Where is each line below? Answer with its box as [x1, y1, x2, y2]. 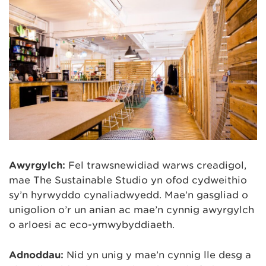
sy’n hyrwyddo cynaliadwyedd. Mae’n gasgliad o [9, 189, 248, 201]
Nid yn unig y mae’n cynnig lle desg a [64, 249, 251, 261]
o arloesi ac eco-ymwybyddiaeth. [9, 219, 175, 231]
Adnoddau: [9, 249, 64, 261]
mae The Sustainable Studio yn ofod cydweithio [9, 175, 247, 186]
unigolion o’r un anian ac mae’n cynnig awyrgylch [9, 204, 254, 216]
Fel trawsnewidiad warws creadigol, [65, 160, 246, 172]
